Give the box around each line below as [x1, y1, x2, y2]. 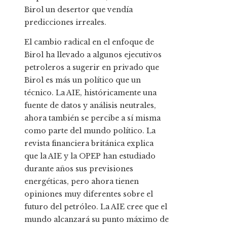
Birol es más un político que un [24, 75, 141, 85]
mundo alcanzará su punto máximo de [24, 215, 169, 224]
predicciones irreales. [24, 18, 106, 27]
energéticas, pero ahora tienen [24, 177, 139, 186]
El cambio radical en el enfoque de [24, 37, 154, 47]
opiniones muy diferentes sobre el [24, 190, 153, 199]
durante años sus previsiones [24, 164, 133, 174]
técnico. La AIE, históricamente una [24, 88, 157, 98]
